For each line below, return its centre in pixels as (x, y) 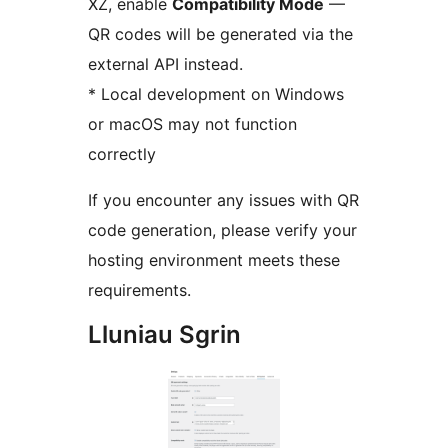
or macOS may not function (192, 124)
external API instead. (165, 64)
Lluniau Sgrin (164, 335)
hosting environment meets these (214, 260)
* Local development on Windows (216, 94)
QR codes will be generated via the (220, 34)
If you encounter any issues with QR (223, 200)
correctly (122, 154)
